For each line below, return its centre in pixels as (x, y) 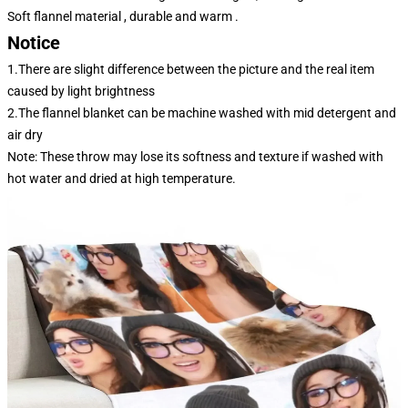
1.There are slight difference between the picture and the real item (191, 69)
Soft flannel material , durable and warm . (123, 16)
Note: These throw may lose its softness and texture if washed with (195, 157)
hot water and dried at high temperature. (122, 178)
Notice (34, 43)
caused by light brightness (81, 91)
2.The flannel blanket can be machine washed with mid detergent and (202, 113)
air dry (25, 135)
